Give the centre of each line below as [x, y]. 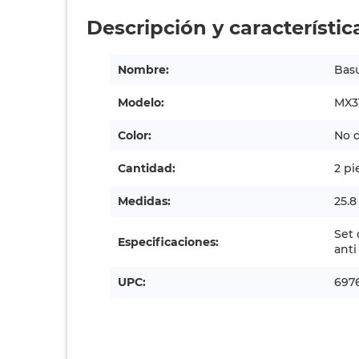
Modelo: [141, 103]
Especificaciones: [169, 242]
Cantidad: [147, 168]
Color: [135, 135]
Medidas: [145, 201]
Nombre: [144, 70]
